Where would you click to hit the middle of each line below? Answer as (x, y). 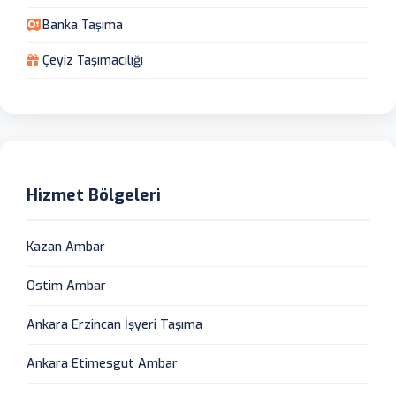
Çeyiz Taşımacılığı (93, 60)
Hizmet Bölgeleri (94, 194)
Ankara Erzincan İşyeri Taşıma (114, 324)
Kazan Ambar (66, 247)
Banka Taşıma (83, 25)
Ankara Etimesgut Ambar (102, 363)
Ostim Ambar (66, 286)
